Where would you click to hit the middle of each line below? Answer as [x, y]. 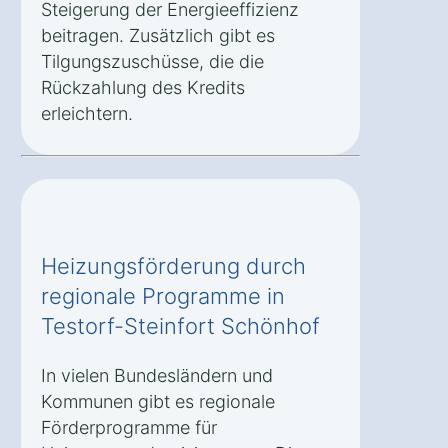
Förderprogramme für [129, 427]
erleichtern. [87, 113]
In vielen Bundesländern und [157, 375]
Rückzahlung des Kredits [143, 87]
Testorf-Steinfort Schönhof [180, 325]
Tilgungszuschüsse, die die [152, 61]
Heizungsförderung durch [173, 265]
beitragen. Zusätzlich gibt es [158, 35]
